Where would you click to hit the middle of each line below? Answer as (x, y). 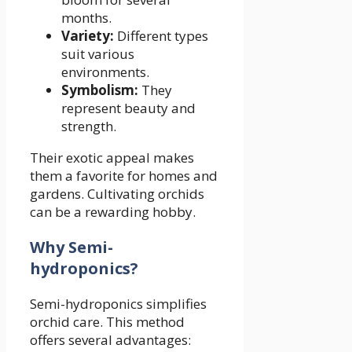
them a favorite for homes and (124, 175)
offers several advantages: (110, 339)
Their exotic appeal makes (112, 157)
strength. (89, 126)
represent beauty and (128, 108)
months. (86, 17)
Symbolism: (100, 90)
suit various (98, 53)
